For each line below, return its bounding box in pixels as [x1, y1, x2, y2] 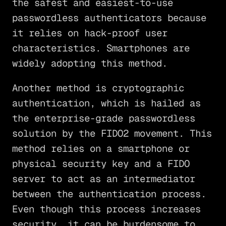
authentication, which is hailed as [12, 97, 201, 110]
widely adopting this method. [12, 57, 167, 70]
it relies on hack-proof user [12, 27, 167, 39]
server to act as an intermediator [12, 173, 195, 186]
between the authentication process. [12, 188, 206, 201]
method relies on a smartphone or [12, 142, 190, 155]
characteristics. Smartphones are [12, 42, 190, 54]
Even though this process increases [12, 203, 201, 216]
